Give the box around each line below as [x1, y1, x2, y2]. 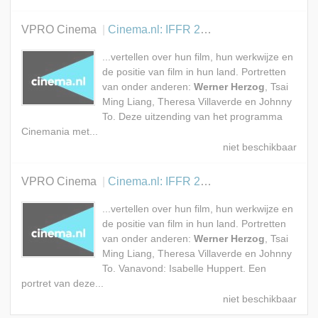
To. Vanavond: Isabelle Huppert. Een [102, 263, 266, 275]
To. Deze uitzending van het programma [102, 111, 283, 123]
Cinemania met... [21, 126, 98, 138]
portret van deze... [21, 278, 104, 290]
